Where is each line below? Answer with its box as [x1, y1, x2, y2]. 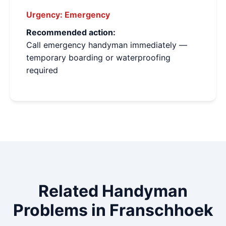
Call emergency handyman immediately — [26, 40, 187, 50]
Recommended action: [26, 27, 116, 37]
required [26, 65, 58, 75]
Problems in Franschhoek [13, 200, 213, 220]
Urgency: [26, 10, 63, 20]
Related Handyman [38, 181, 188, 201]
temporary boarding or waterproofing [26, 52, 171, 63]
